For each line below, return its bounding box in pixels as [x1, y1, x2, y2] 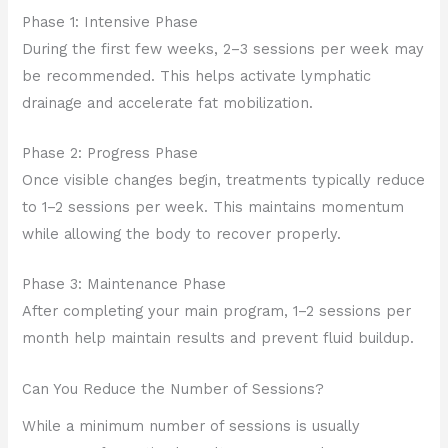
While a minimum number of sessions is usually [22, 416, 361, 435]
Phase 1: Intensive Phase [22, 12, 199, 31]
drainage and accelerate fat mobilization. [22, 93, 314, 112]
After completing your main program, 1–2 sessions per [22, 302, 412, 321]
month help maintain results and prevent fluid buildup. [22, 329, 415, 348]
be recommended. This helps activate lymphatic [22, 66, 372, 85]
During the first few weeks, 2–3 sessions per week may [22, 39, 425, 58]
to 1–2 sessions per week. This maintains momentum [22, 197, 405, 216]
